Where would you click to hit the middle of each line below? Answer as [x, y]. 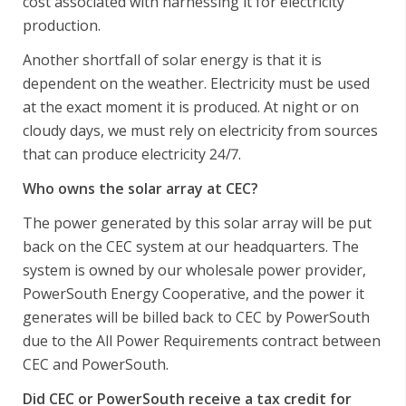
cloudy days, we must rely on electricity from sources [200, 130]
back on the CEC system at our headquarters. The [191, 246]
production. [62, 25]
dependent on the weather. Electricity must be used [196, 83]
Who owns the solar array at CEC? [140, 188]
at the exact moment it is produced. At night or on [191, 106]
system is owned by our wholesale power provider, [194, 270]
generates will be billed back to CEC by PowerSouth [196, 317]
